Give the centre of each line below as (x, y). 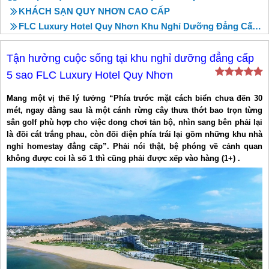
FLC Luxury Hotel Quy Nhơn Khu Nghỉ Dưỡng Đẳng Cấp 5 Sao (135, 26)
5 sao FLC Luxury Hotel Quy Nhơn (90, 75)
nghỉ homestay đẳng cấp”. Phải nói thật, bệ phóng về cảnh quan (134, 146)
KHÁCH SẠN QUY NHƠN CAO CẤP (94, 11)
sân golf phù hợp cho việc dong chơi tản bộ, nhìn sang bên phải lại (134, 122)
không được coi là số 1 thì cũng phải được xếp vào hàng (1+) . (123, 158)
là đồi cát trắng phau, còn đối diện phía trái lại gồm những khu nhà (134, 134)
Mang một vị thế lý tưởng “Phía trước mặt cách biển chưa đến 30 (134, 98)
